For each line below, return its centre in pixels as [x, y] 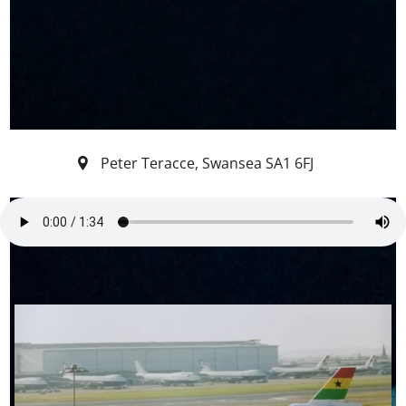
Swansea [232, 164]
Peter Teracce [148, 164]
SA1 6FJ [290, 164]
